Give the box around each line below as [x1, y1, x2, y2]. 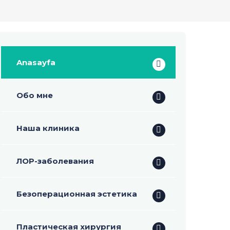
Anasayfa [16, 57, 56, 67]
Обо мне [16, 90, 53, 100]
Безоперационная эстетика [16, 189, 138, 199]
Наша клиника [16, 123, 80, 133]
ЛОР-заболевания [16, 156, 94, 166]
